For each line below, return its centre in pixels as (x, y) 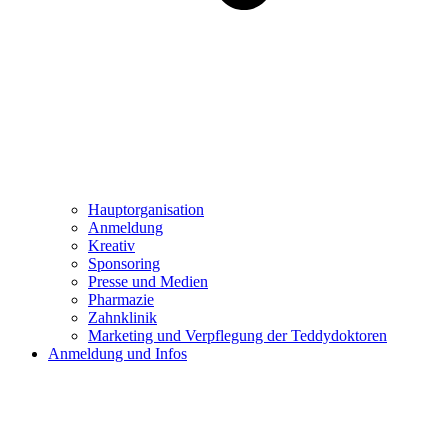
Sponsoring (124, 264)
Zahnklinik (122, 318)
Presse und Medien (148, 282)
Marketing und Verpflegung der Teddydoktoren (237, 336)
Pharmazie (121, 300)
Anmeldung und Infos (117, 354)
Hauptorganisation (146, 210)
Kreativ (111, 246)
